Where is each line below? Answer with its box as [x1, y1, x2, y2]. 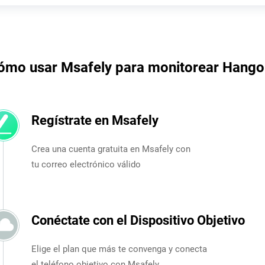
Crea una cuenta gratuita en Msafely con [31, 143, 190, 154]
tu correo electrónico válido [31, 159, 141, 170]
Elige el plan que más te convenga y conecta [31, 243, 207, 254]
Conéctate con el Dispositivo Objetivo [31, 212, 245, 228]
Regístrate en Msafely [31, 112, 159, 128]
